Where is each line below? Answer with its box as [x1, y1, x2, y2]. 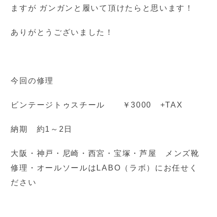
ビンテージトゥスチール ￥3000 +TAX [11, 101, 183, 109]
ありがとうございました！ [11, 28, 114, 37]
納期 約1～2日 [11, 125, 73, 134]
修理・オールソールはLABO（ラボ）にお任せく [11, 164, 198, 172]
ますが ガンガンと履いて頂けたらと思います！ [11, 4, 194, 13]
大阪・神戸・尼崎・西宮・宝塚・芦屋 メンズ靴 [11, 149, 200, 158]
